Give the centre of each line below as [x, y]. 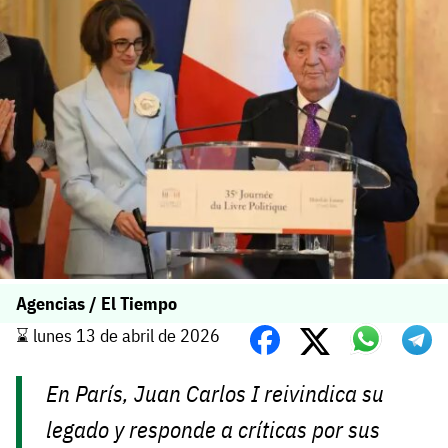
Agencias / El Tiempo [96, 304]
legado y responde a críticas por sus [213, 430]
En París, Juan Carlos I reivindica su [215, 394]
